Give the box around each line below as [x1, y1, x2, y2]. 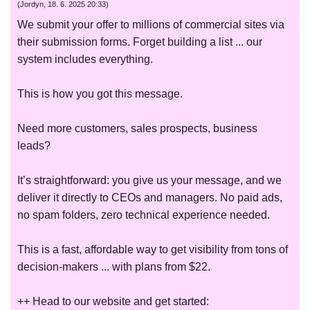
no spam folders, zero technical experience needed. [17, 209, 270, 221]
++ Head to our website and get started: [17, 295, 209, 308]
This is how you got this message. [17, 88, 183, 100]
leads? [17, 140, 51, 152]
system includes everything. [17, 53, 153, 66]
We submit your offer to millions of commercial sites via [17, 19, 284, 31]
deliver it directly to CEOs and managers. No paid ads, [17, 192, 282, 204]
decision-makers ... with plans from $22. [17, 261, 210, 273]
